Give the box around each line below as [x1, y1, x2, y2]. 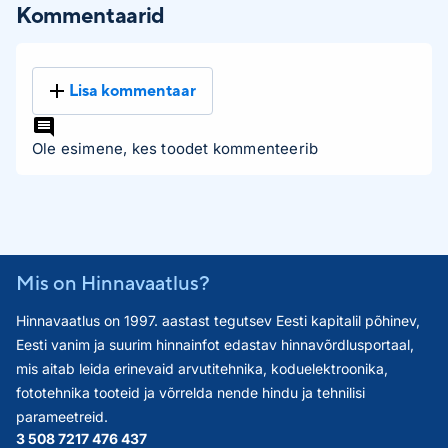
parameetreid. [16, 408, 108, 425]
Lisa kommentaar [69, 81, 196, 100]
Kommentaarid [16, 2, 165, 28]
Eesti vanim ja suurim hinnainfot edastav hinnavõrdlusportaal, [16, 336, 414, 353]
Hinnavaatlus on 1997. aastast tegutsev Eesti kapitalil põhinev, [16, 312, 420, 329]
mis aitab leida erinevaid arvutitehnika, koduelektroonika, [16, 360, 388, 377]
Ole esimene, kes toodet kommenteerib [32, 139, 319, 158]
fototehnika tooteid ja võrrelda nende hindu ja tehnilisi [16, 384, 365, 401]
